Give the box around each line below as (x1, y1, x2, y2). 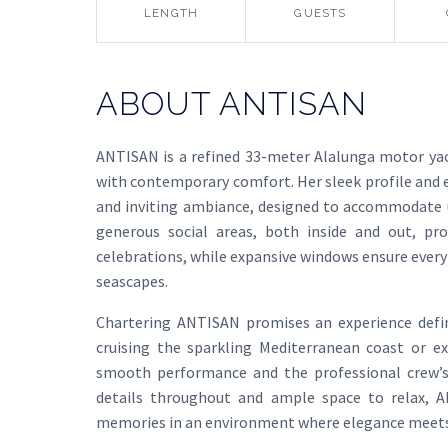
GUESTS (294, 5, 347, 20)
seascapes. (96, 270, 168, 291)
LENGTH (144, 5, 198, 20)
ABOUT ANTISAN (96, 84, 367, 122)
